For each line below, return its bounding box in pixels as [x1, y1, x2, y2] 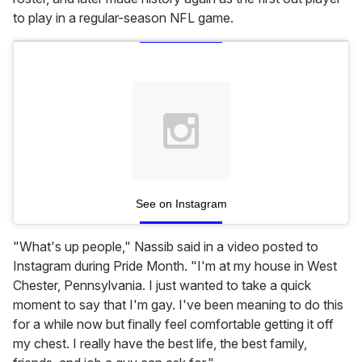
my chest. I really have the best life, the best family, [13, 335, 307, 352]
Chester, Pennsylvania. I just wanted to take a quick [13, 277, 311, 294]
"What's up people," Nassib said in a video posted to [13, 238, 318, 255]
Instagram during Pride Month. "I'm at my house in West [13, 258, 337, 275]
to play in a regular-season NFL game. [13, 10, 234, 27]
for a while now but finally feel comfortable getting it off [13, 316, 334, 333]
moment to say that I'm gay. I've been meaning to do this [13, 297, 343, 314]
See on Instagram [135, 197, 227, 211]
